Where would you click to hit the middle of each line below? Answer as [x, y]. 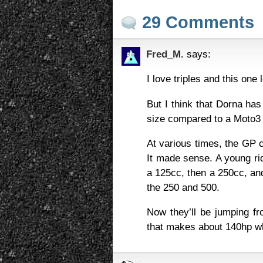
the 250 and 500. [183, 187]
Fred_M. [165, 54]
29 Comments [198, 23]
